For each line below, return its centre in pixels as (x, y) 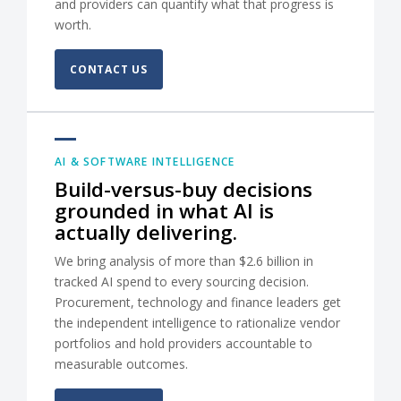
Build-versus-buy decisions (183, 190)
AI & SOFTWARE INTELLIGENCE (145, 162)
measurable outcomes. (121, 364)
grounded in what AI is (164, 211)
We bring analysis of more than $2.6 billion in (184, 261)
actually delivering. (146, 233)
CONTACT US (109, 70)
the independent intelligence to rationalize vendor (197, 323)
